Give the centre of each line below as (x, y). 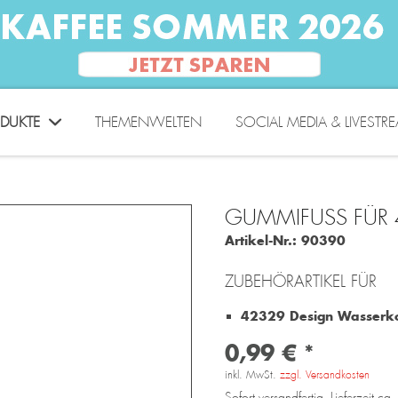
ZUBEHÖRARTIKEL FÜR (300, 282)
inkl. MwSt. (252, 375)
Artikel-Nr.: (260, 240)
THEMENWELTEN (148, 122)
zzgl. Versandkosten (324, 375)
